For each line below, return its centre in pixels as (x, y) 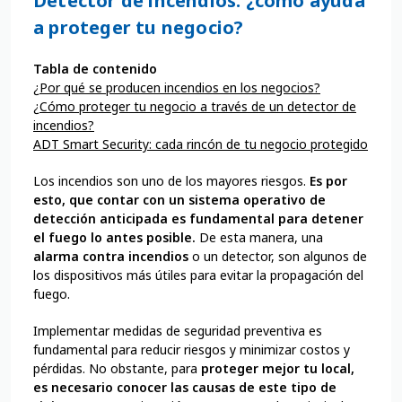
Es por (328, 181)
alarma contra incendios (111, 257)
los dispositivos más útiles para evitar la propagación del (198, 275)
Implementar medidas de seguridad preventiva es (178, 331)
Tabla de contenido (95, 69)
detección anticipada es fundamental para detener (198, 219)
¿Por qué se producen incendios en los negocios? (177, 88)
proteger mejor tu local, (278, 369)
